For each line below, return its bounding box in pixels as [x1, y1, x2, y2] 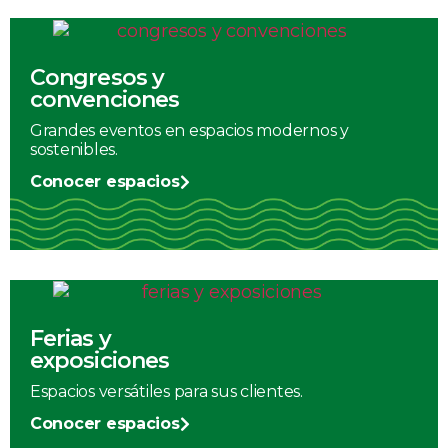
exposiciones [30, 346, 170, 374]
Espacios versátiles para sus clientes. [30, 381, 303, 401]
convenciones [30, 85, 180, 113]
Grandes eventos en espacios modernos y [30, 120, 349, 140]
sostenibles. [30, 139, 118, 159]
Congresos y [30, 63, 164, 91]
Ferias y [30, 324, 111, 352]
